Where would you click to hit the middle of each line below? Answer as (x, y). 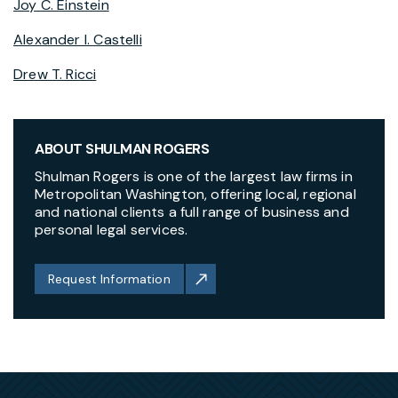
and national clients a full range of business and (192, 212)
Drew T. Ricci (55, 75)
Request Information (109, 279)
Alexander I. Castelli (78, 40)
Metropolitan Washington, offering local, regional (195, 195)
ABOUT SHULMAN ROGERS (122, 149)
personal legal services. (111, 230)
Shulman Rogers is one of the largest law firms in (194, 177)
